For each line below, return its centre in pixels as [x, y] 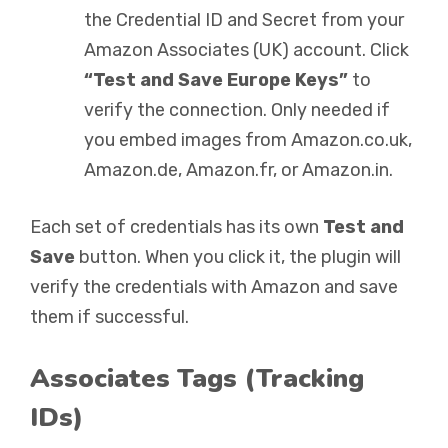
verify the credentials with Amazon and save [214, 287]
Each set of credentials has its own [176, 227]
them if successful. [109, 317]
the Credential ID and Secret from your [244, 20]
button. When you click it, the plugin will [238, 257]
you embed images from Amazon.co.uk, [248, 140]
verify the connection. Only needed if [237, 110]
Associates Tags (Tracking [197, 378]
